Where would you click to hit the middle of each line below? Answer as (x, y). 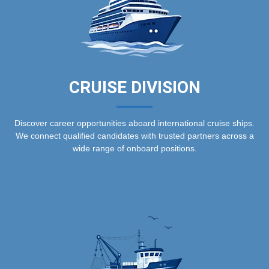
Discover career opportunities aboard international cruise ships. (134, 123)
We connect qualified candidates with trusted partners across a (134, 135)
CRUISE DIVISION (134, 87)
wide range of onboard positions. (134, 148)
